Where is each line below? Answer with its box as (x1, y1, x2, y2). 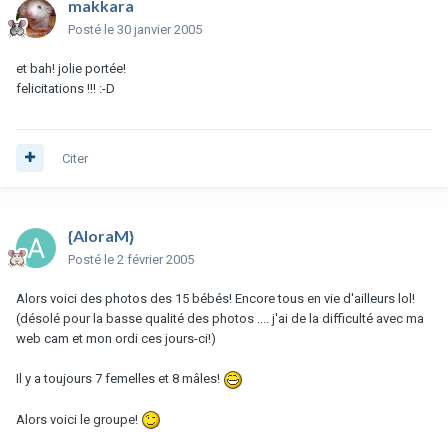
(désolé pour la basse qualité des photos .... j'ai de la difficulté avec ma (16, 310, 424, 326)
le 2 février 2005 (104, 251, 194, 267)
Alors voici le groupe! (16, 411, 141, 427)
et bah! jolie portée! (16, 60, 126, 76)
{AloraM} (68, 225, 134, 245)
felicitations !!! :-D (16, 80, 115, 96)
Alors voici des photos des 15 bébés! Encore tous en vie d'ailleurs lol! (16, 290, 415, 306)
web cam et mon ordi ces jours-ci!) (16, 330, 216, 346)
